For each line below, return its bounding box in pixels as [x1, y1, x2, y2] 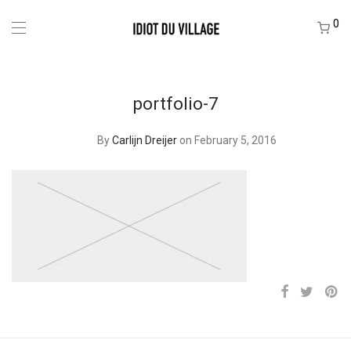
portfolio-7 [133, 94, 218, 114]
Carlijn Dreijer [112, 134, 177, 147]
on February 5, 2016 [179, 134, 277, 147]
